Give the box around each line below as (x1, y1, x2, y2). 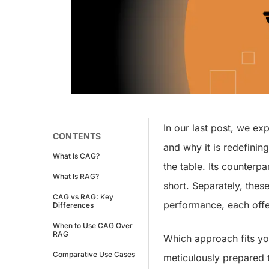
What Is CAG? (53, 151, 100, 160)
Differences (53, 200, 94, 210)
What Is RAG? (53, 171, 99, 181)
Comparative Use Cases (53, 249, 135, 259)
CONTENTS (53, 130, 101, 141)
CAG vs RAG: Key (53, 192, 113, 201)
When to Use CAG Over (53, 220, 133, 230)
